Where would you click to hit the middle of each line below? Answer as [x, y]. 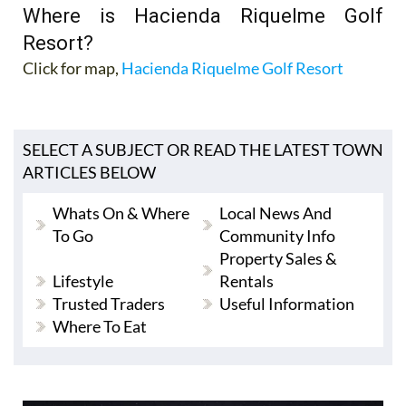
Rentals [246, 280]
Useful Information [286, 303]
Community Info [277, 235]
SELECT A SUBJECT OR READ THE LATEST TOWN [203, 149]
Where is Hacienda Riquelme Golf [203, 15]
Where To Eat [100, 326]
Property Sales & [278, 258]
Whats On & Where [121, 213]
